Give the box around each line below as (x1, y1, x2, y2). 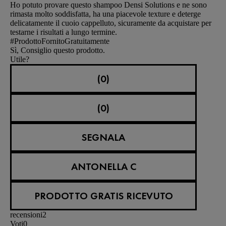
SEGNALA (82, 130, 125, 144)
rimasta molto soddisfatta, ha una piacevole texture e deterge (10, 9, 201, 18)
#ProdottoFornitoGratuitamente (10, 36, 109, 45)
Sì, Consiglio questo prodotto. (10, 45, 105, 54)
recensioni (10, 210, 42, 219)
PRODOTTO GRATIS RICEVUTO (34, 189, 173, 202)
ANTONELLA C (130, 159, 136, 173)
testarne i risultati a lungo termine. (10, 27, 117, 36)
